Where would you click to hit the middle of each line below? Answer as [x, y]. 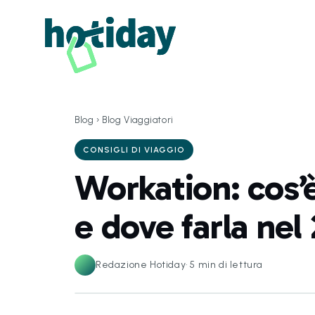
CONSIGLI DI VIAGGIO [134, 150]
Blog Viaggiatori [138, 120]
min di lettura [231, 265]
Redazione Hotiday [141, 265]
